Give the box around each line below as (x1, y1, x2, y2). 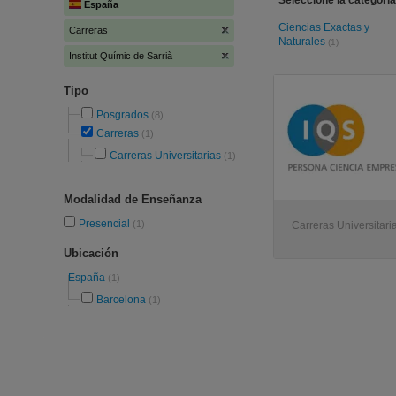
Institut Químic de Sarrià (69, 50, 172, 61)
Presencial (79, 217, 133, 230)
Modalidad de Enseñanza (64, 193, 202, 206)
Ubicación (64, 247, 118, 260)
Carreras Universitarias (110, 149, 221, 162)
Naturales (278, 35, 328, 48)
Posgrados (96, 109, 148, 121)
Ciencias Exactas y (278, 21, 369, 34)
